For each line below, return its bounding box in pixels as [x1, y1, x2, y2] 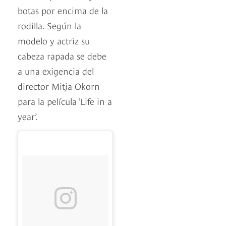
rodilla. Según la [18, 18, 81, 31]
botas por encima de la [18, 3, 108, 16]
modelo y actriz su [18, 33, 90, 46]
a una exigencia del [18, 64, 94, 77]
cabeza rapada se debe [18, 48, 106, 62]
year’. [18, 109, 38, 122]
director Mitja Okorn [18, 79, 100, 92]
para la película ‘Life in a [18, 94, 112, 107]
